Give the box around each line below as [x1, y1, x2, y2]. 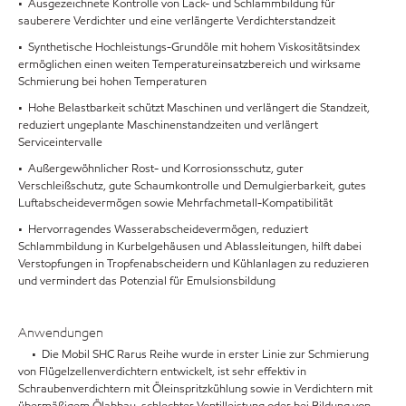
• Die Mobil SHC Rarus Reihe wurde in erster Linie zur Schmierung [18, 346, 369, 363]
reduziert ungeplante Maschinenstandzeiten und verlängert [18, 116, 318, 133]
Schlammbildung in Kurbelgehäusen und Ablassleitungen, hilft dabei [18, 237, 362, 255]
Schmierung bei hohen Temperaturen [18, 72, 207, 90]
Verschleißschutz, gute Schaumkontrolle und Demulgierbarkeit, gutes [18, 177, 366, 194]
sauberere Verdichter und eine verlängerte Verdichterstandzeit [18, 12, 335, 29]
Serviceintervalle [18, 133, 102, 150]
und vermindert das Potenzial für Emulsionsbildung [18, 272, 275, 289]
